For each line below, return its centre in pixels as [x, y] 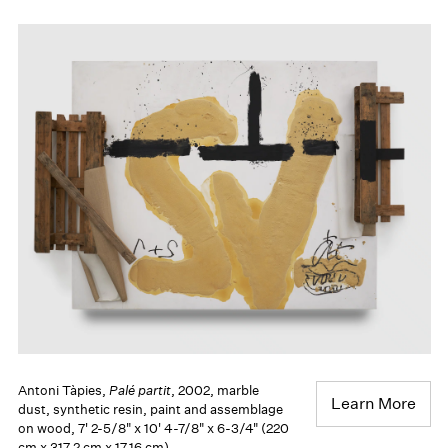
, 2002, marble [214, 390]
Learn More [373, 403]
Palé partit [139, 390]
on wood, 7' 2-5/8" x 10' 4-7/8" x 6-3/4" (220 [153, 428]
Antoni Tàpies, [63, 390]
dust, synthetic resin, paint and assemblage [150, 409]
